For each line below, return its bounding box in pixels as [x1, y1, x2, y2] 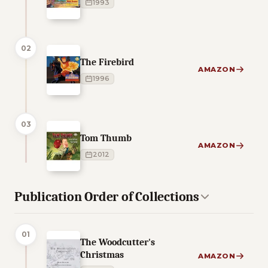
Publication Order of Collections [14, 188, 199, 205]
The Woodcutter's [80, 236, 155, 248]
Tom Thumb [80, 132, 132, 144]
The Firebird [80, 56, 134, 68]
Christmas [80, 248, 124, 260]
